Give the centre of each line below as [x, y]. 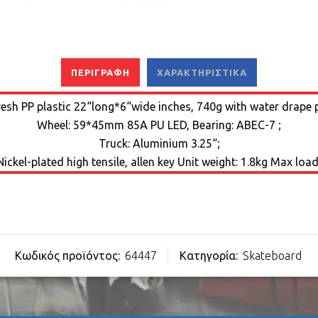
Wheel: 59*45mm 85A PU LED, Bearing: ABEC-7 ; [159, 125]
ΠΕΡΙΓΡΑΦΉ [100, 72]
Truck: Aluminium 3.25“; [159, 143]
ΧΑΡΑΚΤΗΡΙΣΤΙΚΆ [202, 72]
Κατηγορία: [210, 256]
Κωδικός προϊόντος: [68, 256]
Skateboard [272, 256]
